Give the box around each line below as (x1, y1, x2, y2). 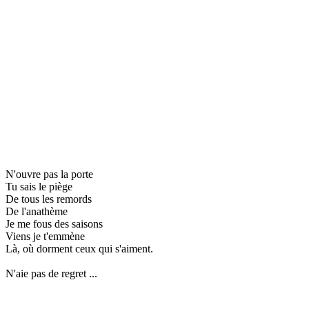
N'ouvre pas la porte (6, 168, 93, 180)
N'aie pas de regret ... (6, 267, 97, 279)
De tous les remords (6, 192, 92, 205)
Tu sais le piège (6, 180, 72, 192)
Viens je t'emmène (6, 230, 85, 242)
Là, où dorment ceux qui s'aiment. (6, 242, 153, 255)
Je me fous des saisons (6, 217, 103, 230)
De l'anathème (6, 205, 68, 217)
